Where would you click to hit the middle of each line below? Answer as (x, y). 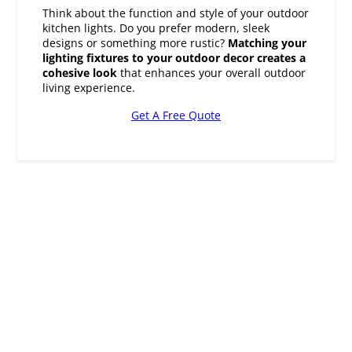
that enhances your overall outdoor (213, 35)
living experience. (89, 49)
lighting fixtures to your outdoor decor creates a (174, 20)
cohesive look (82, 35)
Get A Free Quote (176, 77)
